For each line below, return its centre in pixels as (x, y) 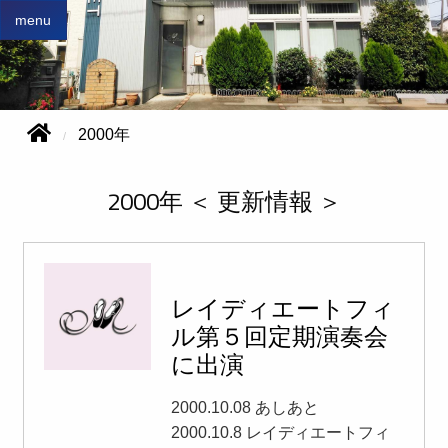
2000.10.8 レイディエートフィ (280, 432)
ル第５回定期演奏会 (279, 336)
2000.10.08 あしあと (244, 407)
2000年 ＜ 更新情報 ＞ (224, 201)
